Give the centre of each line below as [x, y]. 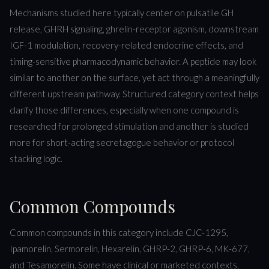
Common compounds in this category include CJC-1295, [119, 232]
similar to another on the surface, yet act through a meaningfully [134, 77]
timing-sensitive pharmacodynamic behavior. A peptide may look [133, 61]
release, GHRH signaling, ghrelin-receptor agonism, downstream [134, 29]
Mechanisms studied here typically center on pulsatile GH [122, 12]
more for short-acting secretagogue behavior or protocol [122, 142]
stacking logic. [36, 158]
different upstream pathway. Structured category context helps [134, 93]
